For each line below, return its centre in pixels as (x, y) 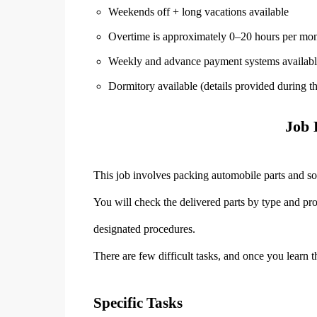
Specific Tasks (138, 303)
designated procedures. (144, 229)
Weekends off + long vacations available (198, 12)
